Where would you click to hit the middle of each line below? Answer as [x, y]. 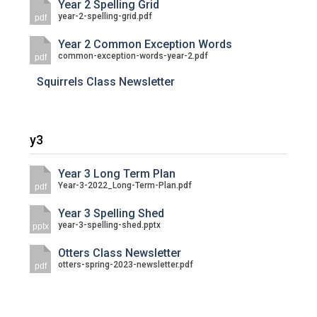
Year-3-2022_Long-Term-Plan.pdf [125, 185]
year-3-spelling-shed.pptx [110, 225]
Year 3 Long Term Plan [117, 174]
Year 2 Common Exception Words [145, 44]
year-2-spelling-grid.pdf [105, 16]
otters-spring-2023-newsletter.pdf [126, 265]
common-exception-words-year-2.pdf [133, 56]
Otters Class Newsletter [120, 253]
